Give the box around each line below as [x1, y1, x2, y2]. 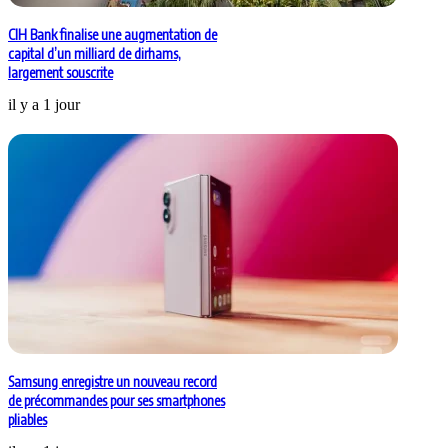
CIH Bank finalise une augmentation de [8, 26, 217, 44]
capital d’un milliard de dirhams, [8, 45, 181, 63]
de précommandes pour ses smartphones [8, 392, 225, 410]
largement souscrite [8, 64, 113, 82]
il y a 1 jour [8, 96, 80, 114]
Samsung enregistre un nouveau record [8, 373, 217, 391]
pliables [8, 411, 47, 429]
